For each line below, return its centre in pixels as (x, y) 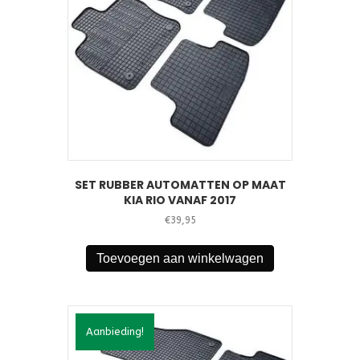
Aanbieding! (115, 331)
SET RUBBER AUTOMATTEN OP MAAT (180, 184)
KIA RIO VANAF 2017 (180, 200)
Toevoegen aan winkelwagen (180, 258)
